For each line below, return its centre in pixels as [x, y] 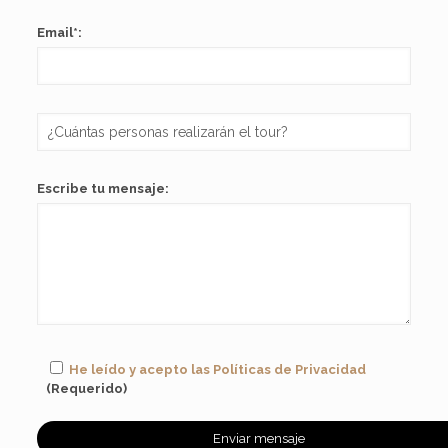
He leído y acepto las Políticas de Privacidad [217, 369]
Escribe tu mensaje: [102, 188]
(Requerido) [86, 388]
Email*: [59, 32]
